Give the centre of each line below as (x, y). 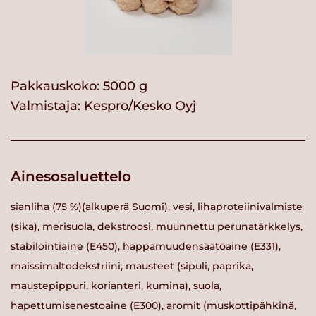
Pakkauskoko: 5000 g (79, 86)
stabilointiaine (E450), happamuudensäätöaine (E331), (146, 246)
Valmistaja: (47, 106)
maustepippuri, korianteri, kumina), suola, (116, 285)
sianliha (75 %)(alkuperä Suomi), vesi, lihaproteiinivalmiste (157, 206)
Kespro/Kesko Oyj (140, 106)
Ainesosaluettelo (71, 177)
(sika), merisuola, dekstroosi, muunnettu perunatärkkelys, (157, 226)
